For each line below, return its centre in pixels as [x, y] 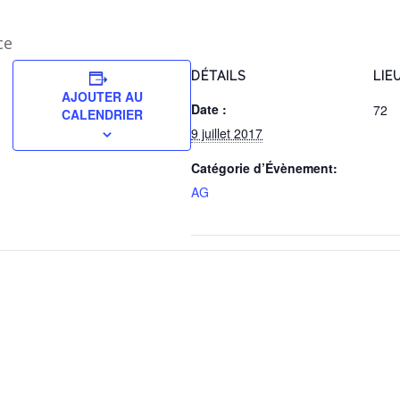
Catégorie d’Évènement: [264, 168]
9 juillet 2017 [227, 133]
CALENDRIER [102, 114]
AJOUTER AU [102, 96]
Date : [209, 109]
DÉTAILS [218, 76]
